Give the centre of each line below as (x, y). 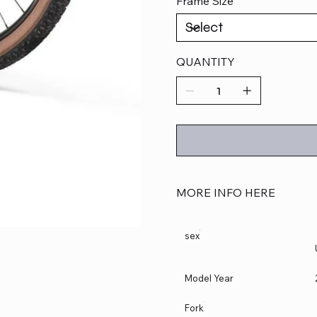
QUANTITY (206, 62)
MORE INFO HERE (226, 193)
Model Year (209, 278)
